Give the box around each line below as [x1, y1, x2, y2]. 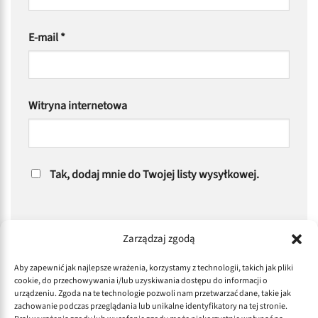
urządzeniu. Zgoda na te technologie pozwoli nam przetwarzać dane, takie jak [14, 287, 291, 300]
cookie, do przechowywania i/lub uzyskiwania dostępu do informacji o [14, 275, 268, 287]
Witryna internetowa [28, 97, 127, 114]
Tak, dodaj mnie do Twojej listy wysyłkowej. [48, 165, 259, 182]
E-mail [28, 28, 60, 45]
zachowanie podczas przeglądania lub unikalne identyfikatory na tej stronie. [14, 300, 287, 312]
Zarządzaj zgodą [123, 231, 195, 246]
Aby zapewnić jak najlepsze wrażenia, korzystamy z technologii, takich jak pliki [14, 262, 293, 274]
